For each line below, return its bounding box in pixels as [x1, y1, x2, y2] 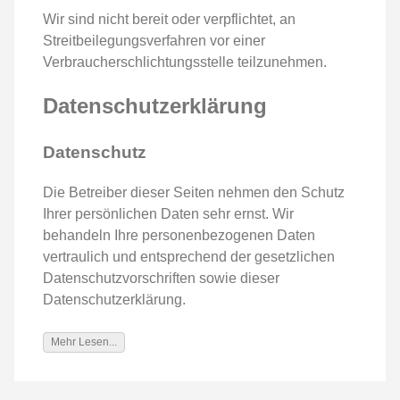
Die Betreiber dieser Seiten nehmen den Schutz [43, 185, 345, 201]
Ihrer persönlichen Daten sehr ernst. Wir [43, 206, 294, 222]
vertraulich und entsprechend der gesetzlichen [43, 249, 335, 265]
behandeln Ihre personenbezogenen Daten [43, 228, 315, 244]
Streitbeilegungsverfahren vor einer [43, 32, 265, 48]
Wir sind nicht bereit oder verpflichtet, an [43, 11, 296, 27]
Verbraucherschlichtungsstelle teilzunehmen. [43, 54, 327, 70]
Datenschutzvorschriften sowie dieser [43, 271, 279, 287]
